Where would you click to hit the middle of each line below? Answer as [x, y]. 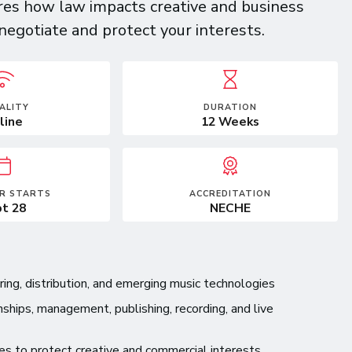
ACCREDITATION [230, 194]
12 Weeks [230, 122]
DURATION [230, 107]
